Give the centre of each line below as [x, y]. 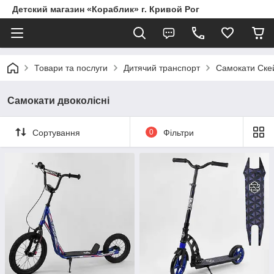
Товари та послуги [71, 68]
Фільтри [178, 132]
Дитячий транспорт [162, 68]
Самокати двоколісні [58, 101]
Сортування [56, 132]
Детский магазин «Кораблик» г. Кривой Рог [106, 9]
